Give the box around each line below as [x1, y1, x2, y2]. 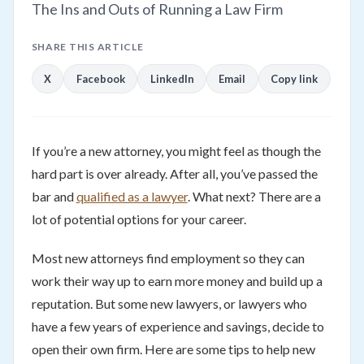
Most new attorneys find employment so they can [31, 249, 305, 266]
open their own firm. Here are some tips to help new [31, 340, 315, 357]
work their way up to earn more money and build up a [31, 272, 323, 288]
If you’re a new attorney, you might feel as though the [31, 142, 321, 158]
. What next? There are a [187, 188, 321, 204]
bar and [31, 188, 76, 204]
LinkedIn [149, 71, 194, 85]
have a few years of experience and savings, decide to [31, 318, 324, 334]
